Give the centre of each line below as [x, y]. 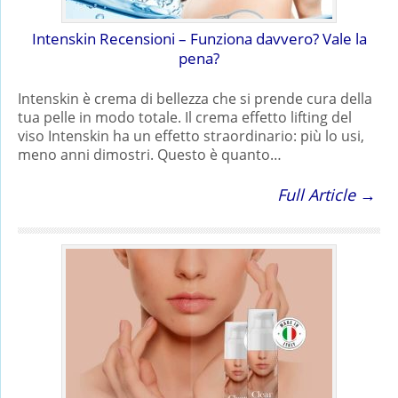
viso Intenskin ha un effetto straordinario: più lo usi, [191, 135]
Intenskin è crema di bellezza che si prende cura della [195, 98]
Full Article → [326, 194]
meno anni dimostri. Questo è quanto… [150, 154]
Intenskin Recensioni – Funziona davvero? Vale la [199, 38]
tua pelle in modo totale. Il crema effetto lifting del [185, 117]
